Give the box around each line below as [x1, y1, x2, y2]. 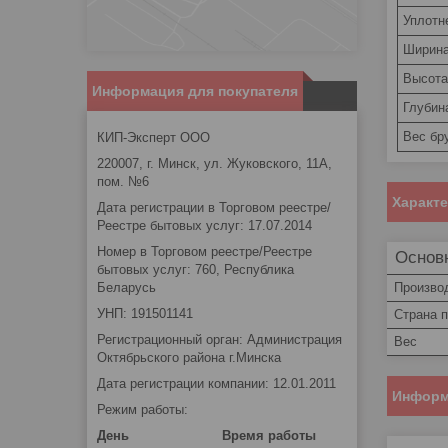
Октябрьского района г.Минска [97, 349, 281, 365]
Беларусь [97, 279, 156, 295]
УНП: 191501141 [97, 305, 193, 321]
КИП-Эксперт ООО [97, 129, 210, 145]
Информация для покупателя [92, 82, 298, 99]
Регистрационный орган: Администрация [97, 331, 342, 347]
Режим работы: [97, 401, 188, 417]
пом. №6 [97, 173, 149, 189]
